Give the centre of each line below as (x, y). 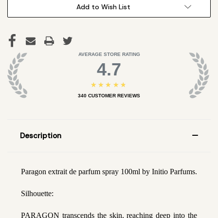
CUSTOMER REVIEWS (114, 95)
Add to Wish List (103, 7)
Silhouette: (37, 193)
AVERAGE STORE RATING (109, 54)
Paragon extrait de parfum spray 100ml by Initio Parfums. (109, 171)
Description (40, 136)
